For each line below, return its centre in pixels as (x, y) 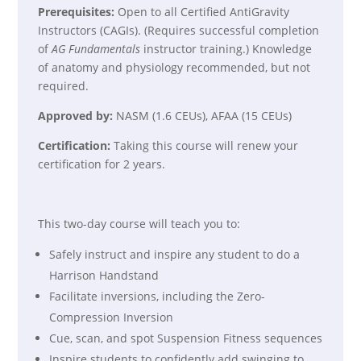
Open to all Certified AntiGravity (202, 12)
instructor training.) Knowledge (228, 49)
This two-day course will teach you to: (139, 224)
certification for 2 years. (102, 164)
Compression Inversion (112, 317)
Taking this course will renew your (206, 145)
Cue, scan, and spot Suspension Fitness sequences (186, 338)
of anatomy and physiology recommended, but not (174, 67)
